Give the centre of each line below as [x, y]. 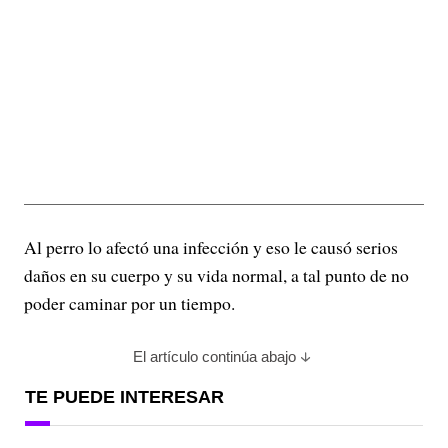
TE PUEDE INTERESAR [124, 397]
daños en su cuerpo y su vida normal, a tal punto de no [216, 275]
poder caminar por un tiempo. [129, 303]
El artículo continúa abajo [214, 357]
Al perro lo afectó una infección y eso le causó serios [211, 247]
